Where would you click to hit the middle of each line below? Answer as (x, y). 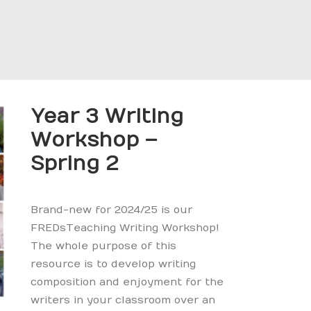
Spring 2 (74, 164)
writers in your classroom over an (123, 300)
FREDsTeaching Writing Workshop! (125, 228)
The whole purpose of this (103, 246)
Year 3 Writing (107, 117)
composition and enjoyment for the (127, 282)
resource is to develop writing (113, 264)
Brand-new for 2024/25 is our (111, 210)
